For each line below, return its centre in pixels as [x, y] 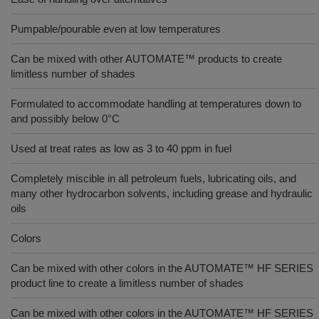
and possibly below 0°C [65, 119]
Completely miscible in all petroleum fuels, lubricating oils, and [153, 178]
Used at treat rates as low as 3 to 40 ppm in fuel [121, 148]
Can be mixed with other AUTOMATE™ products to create [146, 59]
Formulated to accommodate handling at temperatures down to [156, 104]
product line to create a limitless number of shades [127, 283]
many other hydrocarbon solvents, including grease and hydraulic [162, 193]
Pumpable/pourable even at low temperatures [116, 29]
